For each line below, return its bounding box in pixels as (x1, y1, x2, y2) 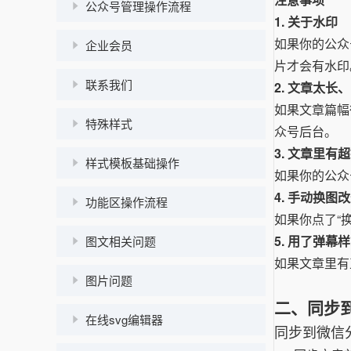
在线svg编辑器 (85, 311, 163, 327)
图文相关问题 (85, 233, 156, 249)
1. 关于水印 (274, 12, 338, 31)
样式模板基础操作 (85, 154, 179, 171)
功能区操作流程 (85, 194, 168, 210)
